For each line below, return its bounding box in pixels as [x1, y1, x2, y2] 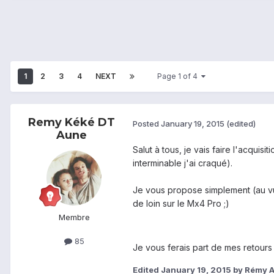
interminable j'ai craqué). [133, 158, 232, 169]
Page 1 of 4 [157, 72, 201, 81]
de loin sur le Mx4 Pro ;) [133, 198, 229, 209]
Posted [133, 118, 161, 128]
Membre [58, 212, 90, 223]
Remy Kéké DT [28, 116, 115, 130]
